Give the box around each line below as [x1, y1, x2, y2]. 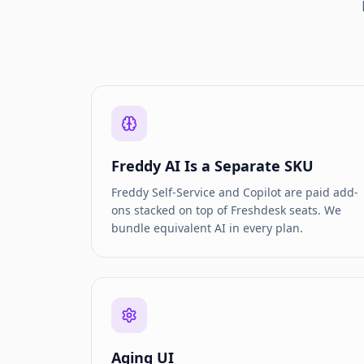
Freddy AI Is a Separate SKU [111, 156, 314, 175]
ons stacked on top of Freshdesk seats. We [111, 202, 341, 218]
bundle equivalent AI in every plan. [111, 220, 303, 236]
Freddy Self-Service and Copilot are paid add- [111, 184, 358, 200]
